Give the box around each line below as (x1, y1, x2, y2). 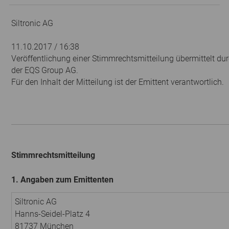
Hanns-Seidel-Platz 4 (15, 209, 90, 219)
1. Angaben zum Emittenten (11, 174, 113, 185)
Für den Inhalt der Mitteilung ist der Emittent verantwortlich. (11, 77, 224, 87)
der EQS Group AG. (11, 65, 78, 75)
